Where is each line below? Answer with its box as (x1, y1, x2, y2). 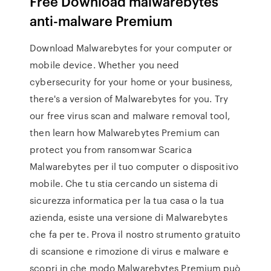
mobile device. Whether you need (30, 58, 180, 71)
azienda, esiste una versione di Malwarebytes (30, 211, 227, 224)
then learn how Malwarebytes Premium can (30, 126, 220, 139)
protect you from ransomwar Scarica (30, 143, 192, 156)
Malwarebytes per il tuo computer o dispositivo (30, 160, 238, 173)
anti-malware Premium (30, 11, 173, 30)
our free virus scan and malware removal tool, (30, 109, 230, 122)
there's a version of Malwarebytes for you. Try (30, 92, 228, 105)
